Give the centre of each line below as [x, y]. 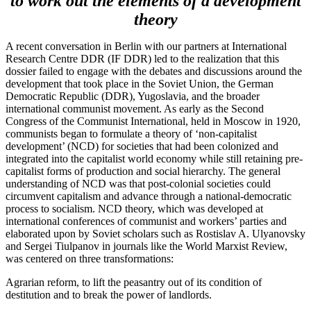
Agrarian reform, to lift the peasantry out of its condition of [134, 282]
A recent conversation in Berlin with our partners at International [146, 46]
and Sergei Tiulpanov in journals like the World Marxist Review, [146, 246]
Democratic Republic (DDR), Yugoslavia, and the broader [133, 96]
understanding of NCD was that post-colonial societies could [138, 183]
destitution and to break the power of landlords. [109, 294]
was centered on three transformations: [90, 258]
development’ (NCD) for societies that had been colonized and [142, 146]
